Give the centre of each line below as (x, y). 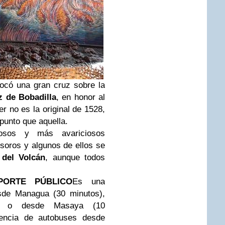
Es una (89, 182)
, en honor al (81, 97)
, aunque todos (75, 157)
